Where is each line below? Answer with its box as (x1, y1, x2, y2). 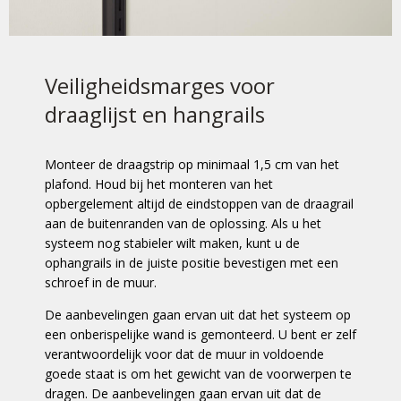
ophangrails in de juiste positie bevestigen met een (45, 254, 338, 271)
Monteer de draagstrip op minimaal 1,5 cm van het (45, 156, 339, 173)
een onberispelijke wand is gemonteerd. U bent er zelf (45, 326, 356, 343)
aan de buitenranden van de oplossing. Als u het (45, 215, 321, 232)
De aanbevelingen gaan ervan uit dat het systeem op (45, 306, 351, 323)
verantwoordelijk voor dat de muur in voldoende (45, 346, 324, 363)
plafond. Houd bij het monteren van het (45, 175, 273, 192)
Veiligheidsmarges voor (45, 71, 275, 100)
